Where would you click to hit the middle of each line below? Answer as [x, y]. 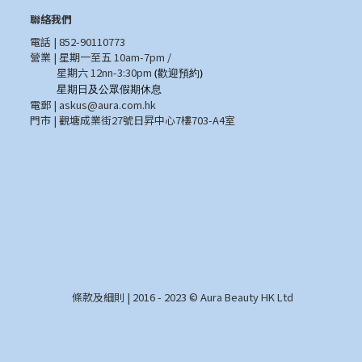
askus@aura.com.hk [107, 105]
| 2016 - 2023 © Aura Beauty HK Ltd [208, 297]
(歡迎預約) [179, 73]
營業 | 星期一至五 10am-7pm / [101, 57]
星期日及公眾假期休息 [96, 89]
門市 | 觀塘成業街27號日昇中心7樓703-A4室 [133, 120]
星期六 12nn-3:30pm [92, 73]
